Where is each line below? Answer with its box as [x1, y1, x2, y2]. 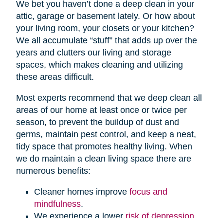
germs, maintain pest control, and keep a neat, [16, 129, 196, 140]
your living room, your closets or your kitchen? [16, 23, 194, 34]
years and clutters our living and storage [16, 48, 171, 58]
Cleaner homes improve [34, 187, 129, 197]
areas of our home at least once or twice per [16, 105, 187, 115]
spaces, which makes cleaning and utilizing [16, 60, 183, 70]
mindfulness [34, 199, 81, 209]
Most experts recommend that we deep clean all [16, 93, 202, 103]
